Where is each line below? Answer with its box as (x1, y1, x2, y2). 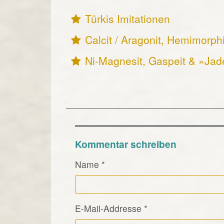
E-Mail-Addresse (74, 201, 141, 214)
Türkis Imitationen (85, 10, 170, 26)
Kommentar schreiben (74, 136, 176, 151)
